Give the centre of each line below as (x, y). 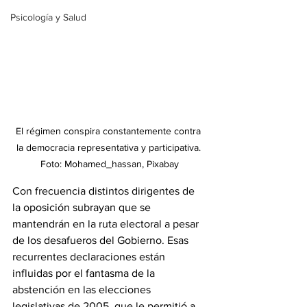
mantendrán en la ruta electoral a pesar (107, 224)
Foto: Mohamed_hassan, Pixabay (110, 164)
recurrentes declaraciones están (90, 257)
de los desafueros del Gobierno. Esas (102, 241)
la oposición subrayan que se (83, 208)
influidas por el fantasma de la (85, 273)
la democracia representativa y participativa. (110, 148)
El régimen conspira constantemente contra (110, 131)
